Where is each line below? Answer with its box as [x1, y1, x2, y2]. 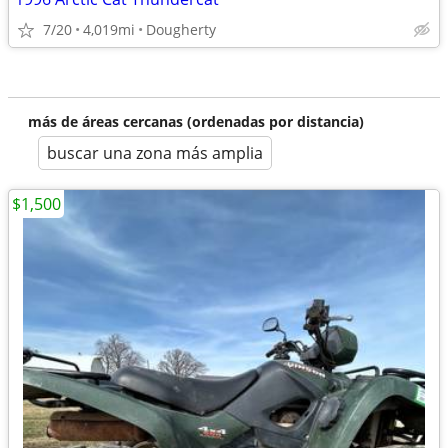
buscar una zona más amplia [47, 142, 263, 164]
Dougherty [146, 20, 216, 39]
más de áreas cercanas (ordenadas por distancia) [28, 112, 364, 131]
